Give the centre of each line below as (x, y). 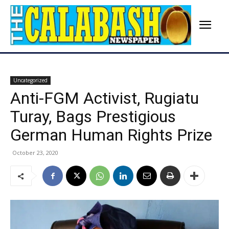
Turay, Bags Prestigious (93, 117)
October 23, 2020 (35, 153)
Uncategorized (30, 81)
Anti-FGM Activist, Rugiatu (105, 98)
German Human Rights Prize (111, 135)
